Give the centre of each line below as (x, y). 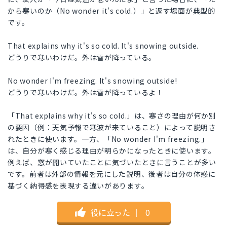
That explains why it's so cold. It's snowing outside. (103, 46)
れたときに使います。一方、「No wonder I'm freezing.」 (108, 139)
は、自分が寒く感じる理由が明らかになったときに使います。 (112, 151)
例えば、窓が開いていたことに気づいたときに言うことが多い (112, 162)
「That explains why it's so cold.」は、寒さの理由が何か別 (112, 116)
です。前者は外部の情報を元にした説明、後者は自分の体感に (112, 174)
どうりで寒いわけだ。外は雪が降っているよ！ (86, 92)
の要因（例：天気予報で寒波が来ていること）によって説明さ (112, 127)
